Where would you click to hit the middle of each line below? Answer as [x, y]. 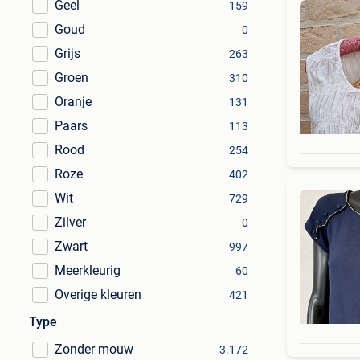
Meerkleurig [88, 270]
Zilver [70, 222]
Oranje [73, 102]
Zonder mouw [94, 349]
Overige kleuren [98, 295]
